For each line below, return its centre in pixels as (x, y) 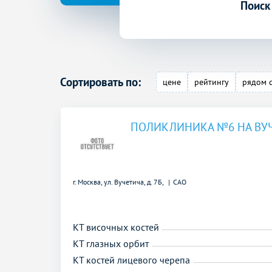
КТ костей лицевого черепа (131, 260)
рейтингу (212, 82)
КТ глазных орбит (111, 243)
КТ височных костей (116, 227)
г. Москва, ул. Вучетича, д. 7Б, (119, 182)
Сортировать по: (100, 82)
